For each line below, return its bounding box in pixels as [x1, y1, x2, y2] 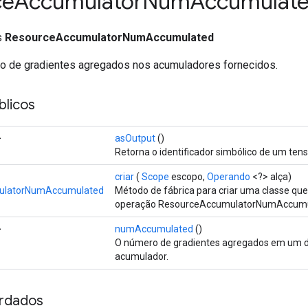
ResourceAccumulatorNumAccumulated [5, 30, 214, 44]
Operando [207, 170, 250, 182]
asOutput [115, 132, 155, 144]
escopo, [169, 170, 207, 182]
